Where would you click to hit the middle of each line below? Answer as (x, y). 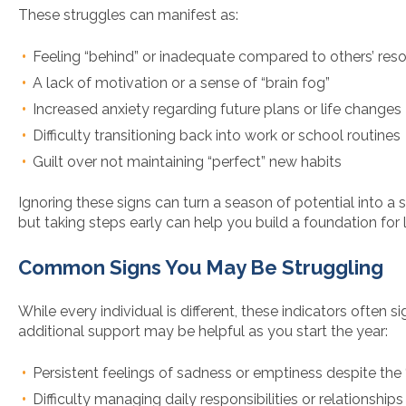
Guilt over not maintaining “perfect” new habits (187, 162)
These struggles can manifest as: (128, 15)
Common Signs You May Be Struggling (201, 268)
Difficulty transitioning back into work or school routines (217, 136)
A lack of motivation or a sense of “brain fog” (181, 83)
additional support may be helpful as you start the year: (203, 332)
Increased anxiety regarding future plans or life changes (217, 110)
